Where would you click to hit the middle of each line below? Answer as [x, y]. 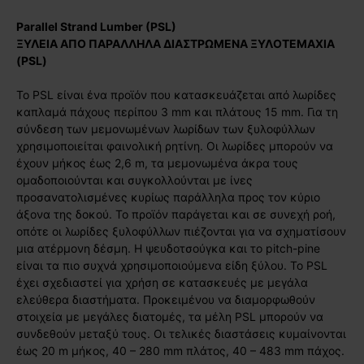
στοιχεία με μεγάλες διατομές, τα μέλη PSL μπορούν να [170, 316]
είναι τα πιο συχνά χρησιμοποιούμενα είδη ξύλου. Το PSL [172, 265]
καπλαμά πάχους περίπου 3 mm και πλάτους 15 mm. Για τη [177, 111]
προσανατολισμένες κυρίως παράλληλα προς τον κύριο [168, 197]
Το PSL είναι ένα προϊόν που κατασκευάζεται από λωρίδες [176, 94]
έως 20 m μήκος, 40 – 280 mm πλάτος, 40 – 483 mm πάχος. [180, 350]
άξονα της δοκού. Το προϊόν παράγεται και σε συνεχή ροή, [176, 214]
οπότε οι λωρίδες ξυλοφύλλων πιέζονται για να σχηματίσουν [181, 231]
